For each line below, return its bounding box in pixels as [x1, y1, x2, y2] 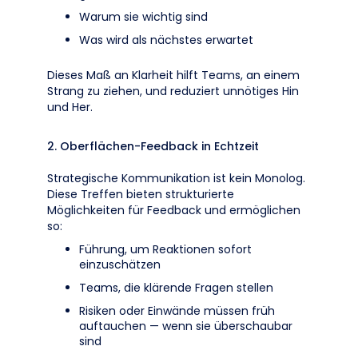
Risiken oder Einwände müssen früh [79, 303, 275, 319]
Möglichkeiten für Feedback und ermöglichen [47, 202, 300, 218]
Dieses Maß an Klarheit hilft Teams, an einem [47, 67, 300, 83]
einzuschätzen [79, 257, 161, 272]
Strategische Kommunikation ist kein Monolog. [47, 170, 305, 186]
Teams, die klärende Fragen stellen [79, 280, 273, 296]
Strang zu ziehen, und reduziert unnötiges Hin [47, 83, 299, 99]
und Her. [47, 99, 93, 115]
